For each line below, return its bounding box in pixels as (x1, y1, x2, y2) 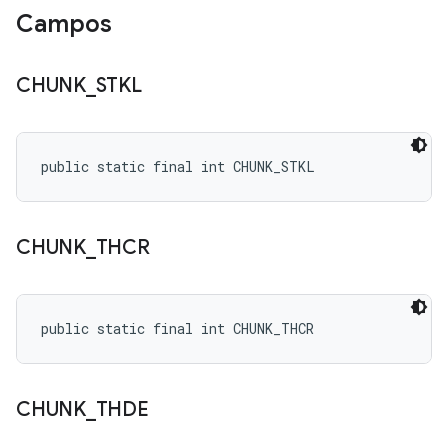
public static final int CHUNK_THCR (41, 319, 314, 338)
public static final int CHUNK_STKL (41, 157, 315, 176)
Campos (16, 9, 112, 39)
